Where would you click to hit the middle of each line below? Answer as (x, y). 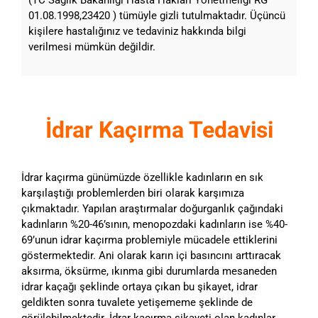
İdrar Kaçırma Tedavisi (159, 130)
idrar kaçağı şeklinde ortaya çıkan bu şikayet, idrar (139, 286)
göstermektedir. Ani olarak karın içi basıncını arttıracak (151, 255)
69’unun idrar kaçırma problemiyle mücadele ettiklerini (149, 240)
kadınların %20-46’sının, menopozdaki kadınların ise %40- (154, 224)
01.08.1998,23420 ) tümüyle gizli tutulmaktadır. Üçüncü (157, 15)
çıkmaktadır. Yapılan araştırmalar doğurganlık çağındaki (152, 208)
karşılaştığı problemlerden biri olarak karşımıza (133, 193)
